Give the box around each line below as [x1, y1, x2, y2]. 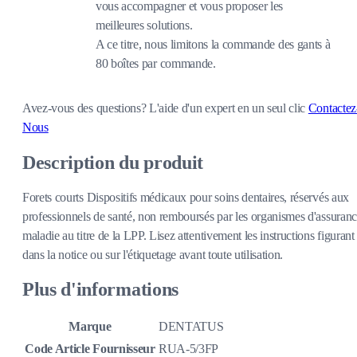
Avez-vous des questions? [22, 100, 149, 115]
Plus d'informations [22, 279, 178, 300]
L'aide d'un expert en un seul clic [149, 100, 308, 115]
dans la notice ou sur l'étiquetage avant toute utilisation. [22, 247, 284, 261]
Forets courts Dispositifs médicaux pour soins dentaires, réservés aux [22, 190, 349, 204]
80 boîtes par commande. [96, 56, 216, 70]
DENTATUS [159, 320, 224, 334]
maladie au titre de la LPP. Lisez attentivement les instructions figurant [22, 228, 355, 242]
